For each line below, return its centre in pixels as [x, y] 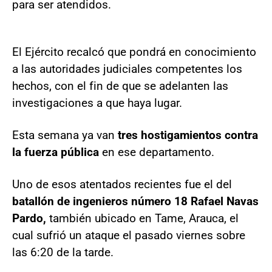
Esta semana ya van [65, 135]
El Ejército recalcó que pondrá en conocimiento [134, 52]
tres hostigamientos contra [188, 135]
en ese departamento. [158, 152]
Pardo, [29, 218]
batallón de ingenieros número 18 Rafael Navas [135, 201]
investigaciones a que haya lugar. [97, 103]
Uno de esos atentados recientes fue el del [122, 184]
